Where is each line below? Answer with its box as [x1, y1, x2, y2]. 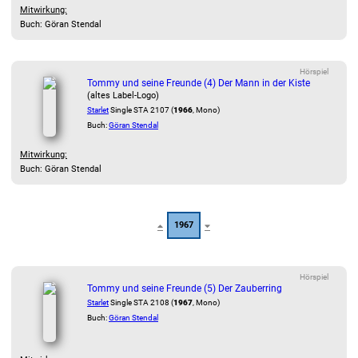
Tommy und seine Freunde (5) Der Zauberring [87, 283, 282, 294]
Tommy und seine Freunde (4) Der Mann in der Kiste [87, 78, 310, 89]
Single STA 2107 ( [109, 105, 173, 114]
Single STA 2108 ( [109, 298, 173, 307]
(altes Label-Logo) [87, 90, 159, 101]
